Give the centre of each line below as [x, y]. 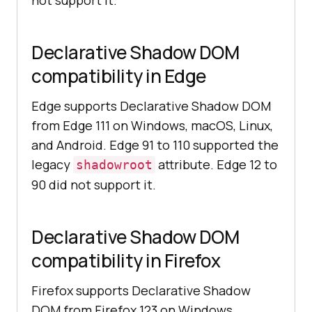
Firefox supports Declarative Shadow [141, 291]
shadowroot [114, 165]
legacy [52, 165]
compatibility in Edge [119, 76]
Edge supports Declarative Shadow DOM [151, 106]
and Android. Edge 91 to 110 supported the [155, 145]
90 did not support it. [94, 185]
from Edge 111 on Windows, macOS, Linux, [152, 126]
